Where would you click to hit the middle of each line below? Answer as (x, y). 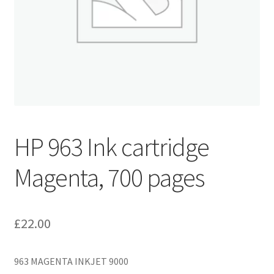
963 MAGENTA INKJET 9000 (71, 261)
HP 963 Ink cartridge (111, 146)
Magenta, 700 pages (109, 177)
